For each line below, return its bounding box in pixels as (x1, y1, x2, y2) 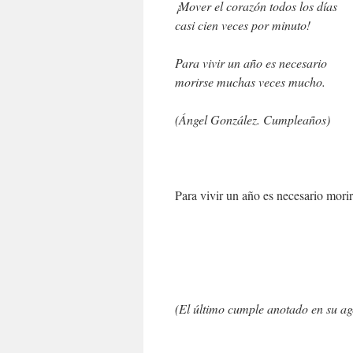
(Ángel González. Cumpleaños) (175, 111, 330, 128)
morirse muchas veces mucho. (175, 73, 325, 90)
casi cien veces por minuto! (175, 17, 310, 33)
